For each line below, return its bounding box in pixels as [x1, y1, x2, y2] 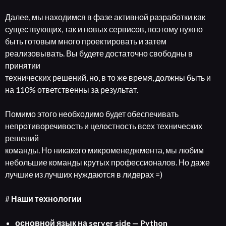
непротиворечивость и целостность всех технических [5, 121, 202, 131]
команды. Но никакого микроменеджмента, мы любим [5, 145, 204, 155]
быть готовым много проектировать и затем [5, 36, 166, 46]
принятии [5, 61, 40, 70]
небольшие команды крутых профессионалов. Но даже [5, 157, 210, 167]
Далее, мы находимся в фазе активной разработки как [5, 12, 205, 22]
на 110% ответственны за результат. [5, 85, 138, 94]
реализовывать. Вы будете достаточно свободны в [5, 48, 193, 58]
